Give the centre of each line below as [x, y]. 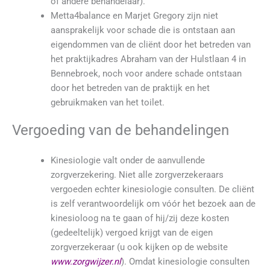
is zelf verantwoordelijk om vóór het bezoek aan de [153, 204]
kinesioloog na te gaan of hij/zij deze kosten [140, 218]
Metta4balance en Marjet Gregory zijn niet [134, 16]
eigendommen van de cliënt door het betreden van [150, 45]
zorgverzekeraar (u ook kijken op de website [139, 247]
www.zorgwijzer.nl [86, 262]
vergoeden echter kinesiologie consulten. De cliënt [152, 190]
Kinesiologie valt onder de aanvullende [127, 161]
